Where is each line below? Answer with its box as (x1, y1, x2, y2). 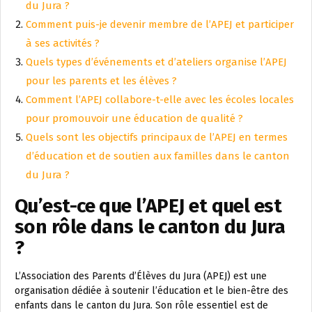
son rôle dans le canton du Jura (15, 215, 286, 239)
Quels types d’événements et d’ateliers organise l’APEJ (26, 56, 287, 69)
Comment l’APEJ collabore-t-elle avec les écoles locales (26, 93, 294, 107)
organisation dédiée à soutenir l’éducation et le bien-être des (15, 285, 288, 297)
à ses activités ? (26, 37, 100, 50)
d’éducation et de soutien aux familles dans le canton (26, 150, 290, 163)
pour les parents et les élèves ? (26, 75, 177, 88)
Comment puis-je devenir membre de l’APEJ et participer (26, 18, 294, 31)
